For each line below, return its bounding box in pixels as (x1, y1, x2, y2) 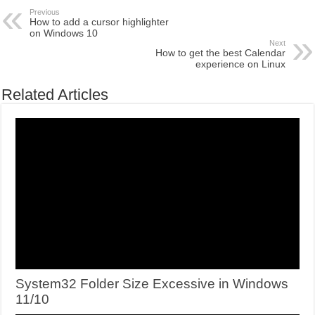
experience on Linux (195, 58, 285, 70)
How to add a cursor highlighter (30, 16, 169, 28)
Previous (30, 8, 60, 17)
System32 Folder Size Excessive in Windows (15, 276, 289, 292)
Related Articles (1, 86, 109, 104)
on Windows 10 (30, 27, 98, 39)
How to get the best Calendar (155, 47, 285, 59)
